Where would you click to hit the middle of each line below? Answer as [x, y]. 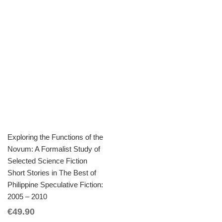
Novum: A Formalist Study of [54, 149]
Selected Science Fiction [47, 161]
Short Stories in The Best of [52, 173]
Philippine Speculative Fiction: [55, 185]
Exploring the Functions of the [55, 138]
